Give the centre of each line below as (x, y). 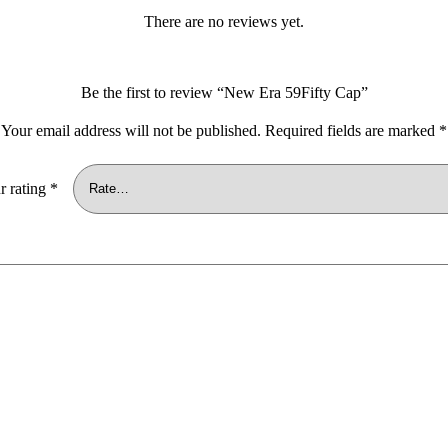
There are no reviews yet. (224, 22)
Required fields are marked (352, 131)
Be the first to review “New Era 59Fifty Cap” (224, 93)
